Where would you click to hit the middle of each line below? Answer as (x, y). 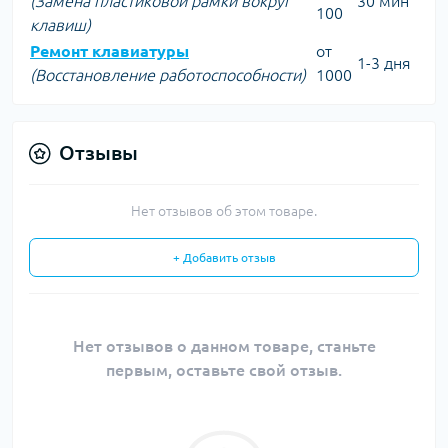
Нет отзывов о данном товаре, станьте (224, 346)
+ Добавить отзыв (224, 257)
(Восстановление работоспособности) (168, 75)
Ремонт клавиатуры (109, 51)
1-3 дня (384, 63)
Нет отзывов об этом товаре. (224, 211)
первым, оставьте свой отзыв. (224, 370)
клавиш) (60, 25)
